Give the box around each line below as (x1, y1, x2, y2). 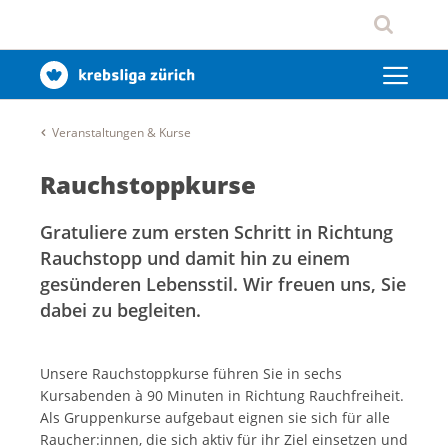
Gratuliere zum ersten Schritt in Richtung (40, 220, 393, 245)
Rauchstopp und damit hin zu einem (40, 246, 350, 271)
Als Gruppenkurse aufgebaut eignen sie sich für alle (40, 408, 390, 428)
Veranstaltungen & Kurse (52, 124, 191, 141)
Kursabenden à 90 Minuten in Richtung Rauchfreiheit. (40, 386, 404, 406)
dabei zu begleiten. (40, 298, 201, 323)
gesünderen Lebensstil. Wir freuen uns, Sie (40, 272, 406, 297)
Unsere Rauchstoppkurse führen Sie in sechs (40, 364, 342, 384)
